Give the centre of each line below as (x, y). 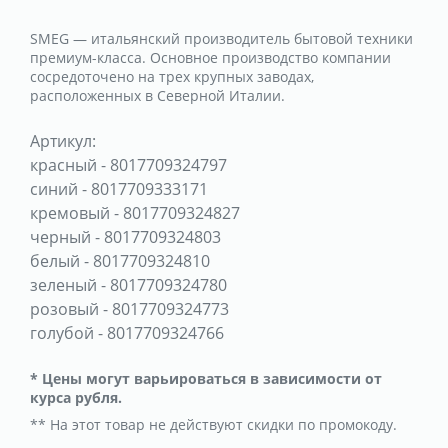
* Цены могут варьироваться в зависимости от (206, 378)
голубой (62, 332)
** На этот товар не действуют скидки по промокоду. (213, 424)
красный (63, 164)
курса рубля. (76, 397)
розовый (64, 308)
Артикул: (63, 140)
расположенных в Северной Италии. (157, 95)
